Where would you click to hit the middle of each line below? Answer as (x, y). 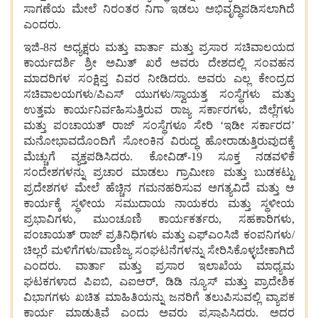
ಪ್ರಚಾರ (108, 172)
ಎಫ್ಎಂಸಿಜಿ (214, 234)
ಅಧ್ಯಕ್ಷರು (81, 47)
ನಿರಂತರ (121, 9)
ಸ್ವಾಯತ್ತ (191, 94)
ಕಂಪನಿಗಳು (268, 234)
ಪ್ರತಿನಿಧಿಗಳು (132, 234)
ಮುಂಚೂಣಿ (117, 219)
